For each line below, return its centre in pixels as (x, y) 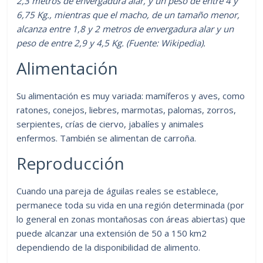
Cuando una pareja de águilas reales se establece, (118, 190)
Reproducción (71, 163)
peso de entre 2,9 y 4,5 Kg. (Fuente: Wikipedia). (111, 43)
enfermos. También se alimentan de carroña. (107, 138)
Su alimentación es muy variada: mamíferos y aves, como (131, 95)
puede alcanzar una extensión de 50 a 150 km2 (112, 233)
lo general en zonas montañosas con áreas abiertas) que (131, 219)
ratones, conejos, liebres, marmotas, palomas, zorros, (127, 109)
